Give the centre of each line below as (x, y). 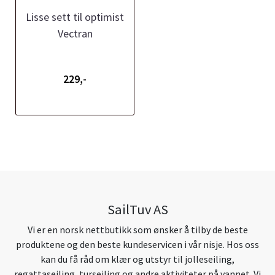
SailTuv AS (137, 209)
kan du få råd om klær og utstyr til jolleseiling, (137, 259)
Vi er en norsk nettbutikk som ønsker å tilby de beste (137, 229)
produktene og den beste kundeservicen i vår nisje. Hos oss (137, 244)
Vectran (75, 34)
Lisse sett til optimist (75, 17)
